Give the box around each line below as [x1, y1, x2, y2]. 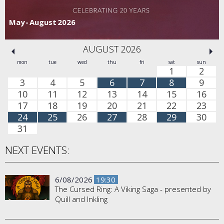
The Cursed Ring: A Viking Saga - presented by [55, 184, 211, 194]
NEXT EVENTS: [5, 143, 69, 157]
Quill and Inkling [55, 194, 107, 204]
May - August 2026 [8, 16, 75, 27]
